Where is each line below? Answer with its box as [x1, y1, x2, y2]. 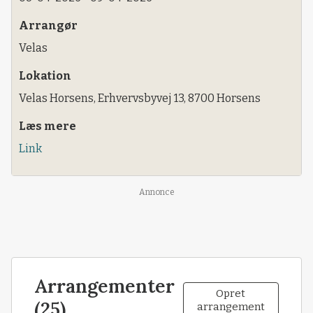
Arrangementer [34, 274, 175, 298]
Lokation [19, 68, 71, 82]
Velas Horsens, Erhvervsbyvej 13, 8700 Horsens [19, 91, 261, 105]
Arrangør [19, 18, 78, 32]
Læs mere [19, 119, 76, 133]
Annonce [138, 187, 175, 198]
